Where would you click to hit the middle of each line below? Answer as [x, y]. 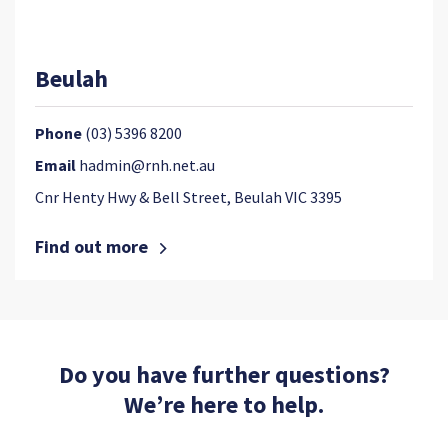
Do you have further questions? [224, 374]
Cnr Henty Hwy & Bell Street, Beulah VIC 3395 [188, 197]
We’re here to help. [224, 404]
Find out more [93, 246]
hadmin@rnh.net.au [147, 165]
